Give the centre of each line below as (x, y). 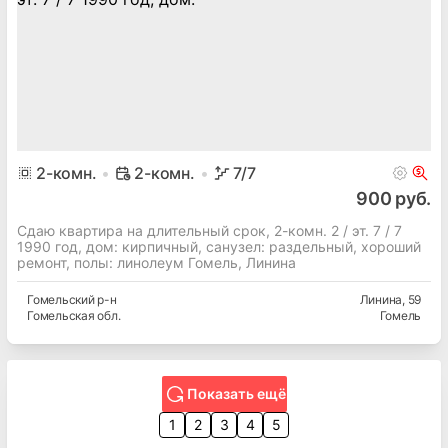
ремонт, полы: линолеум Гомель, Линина (156, 263)
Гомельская (61, 316)
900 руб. (393, 199)
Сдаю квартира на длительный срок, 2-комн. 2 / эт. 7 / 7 (209, 231)
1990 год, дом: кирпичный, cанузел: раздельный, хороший (219, 247)
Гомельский (61, 300)
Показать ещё (236, 394)
